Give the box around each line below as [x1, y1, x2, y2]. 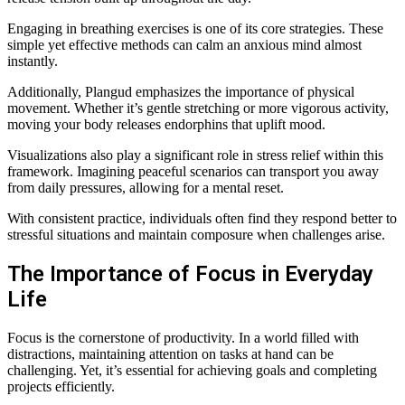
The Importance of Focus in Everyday [7, 261, 373, 287]
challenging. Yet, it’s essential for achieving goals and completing [7, 363, 377, 379]
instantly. [7, 53, 58, 70]
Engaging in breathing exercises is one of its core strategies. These [7, 21, 383, 37]
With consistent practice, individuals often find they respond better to [7, 211, 397, 227]
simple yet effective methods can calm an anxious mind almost [7, 37, 362, 53]
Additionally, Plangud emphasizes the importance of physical [7, 84, 354, 100]
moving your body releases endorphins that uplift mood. [7, 117, 325, 133]
